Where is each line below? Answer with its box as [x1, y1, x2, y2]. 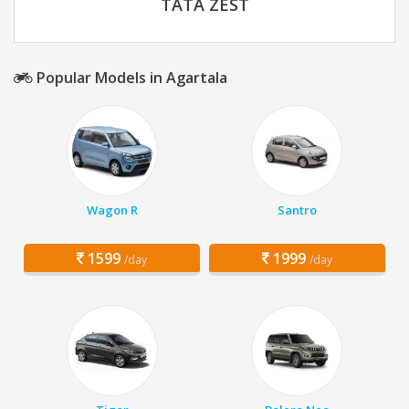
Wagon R [86, 202, 138, 219]
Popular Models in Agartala [33, 68, 227, 89]
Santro [277, 202, 317, 219]
